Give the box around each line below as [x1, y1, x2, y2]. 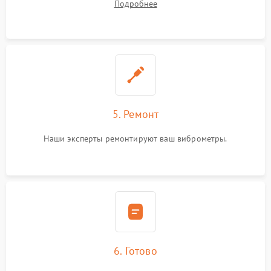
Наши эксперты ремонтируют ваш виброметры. [44, 133, 227, 144]
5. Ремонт [112, 107, 159, 121]
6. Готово [114, 244, 157, 258]
